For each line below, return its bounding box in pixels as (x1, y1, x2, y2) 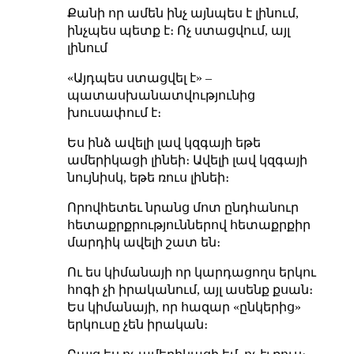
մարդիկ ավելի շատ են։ (66, 235, 220, 249)
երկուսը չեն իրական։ (66, 317, 208, 331)
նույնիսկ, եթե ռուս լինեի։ (66, 170, 229, 184)
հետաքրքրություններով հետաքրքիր (66, 217, 311, 232)
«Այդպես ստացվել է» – (66, 70, 212, 85)
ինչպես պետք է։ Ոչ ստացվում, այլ (66, 23, 290, 37)
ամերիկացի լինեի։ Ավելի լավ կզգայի (66, 153, 307, 167)
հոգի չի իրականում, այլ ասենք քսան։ (66, 282, 313, 296)
